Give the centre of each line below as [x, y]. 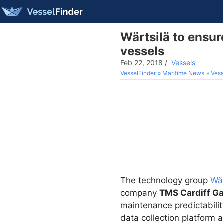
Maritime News [183, 73]
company [140, 193]
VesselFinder [138, 73]
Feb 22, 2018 [142, 62]
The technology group [165, 180]
